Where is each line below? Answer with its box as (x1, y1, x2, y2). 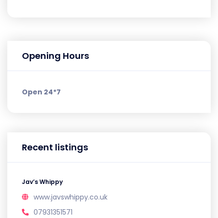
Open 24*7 (22, 87, 61, 97)
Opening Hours (22, 50, 89, 62)
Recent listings (22, 141, 88, 153)
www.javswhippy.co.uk (34, 192, 108, 202)
